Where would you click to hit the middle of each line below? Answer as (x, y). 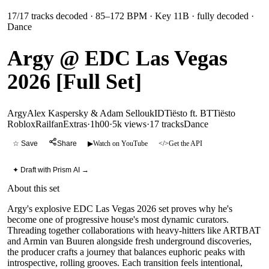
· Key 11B (168, 16)
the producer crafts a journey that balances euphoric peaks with (126, 252)
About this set (33, 188)
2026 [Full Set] (74, 81)
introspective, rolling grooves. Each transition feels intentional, (125, 263)
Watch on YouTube (120, 144)
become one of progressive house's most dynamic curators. (118, 219)
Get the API (186, 144)
